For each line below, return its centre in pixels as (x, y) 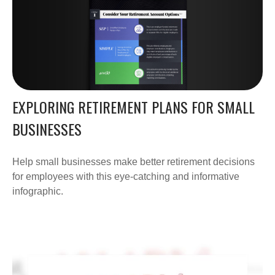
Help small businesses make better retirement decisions (134, 162)
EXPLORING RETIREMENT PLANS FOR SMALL (134, 107)
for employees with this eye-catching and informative (126, 177)
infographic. (38, 192)
